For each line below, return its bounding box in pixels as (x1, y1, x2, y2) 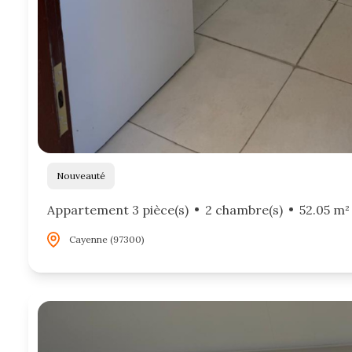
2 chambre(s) (204, 201, 283, 218)
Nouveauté (64, 169, 105, 181)
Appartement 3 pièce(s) (47, 201, 189, 218)
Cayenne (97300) (69, 233, 145, 245)
